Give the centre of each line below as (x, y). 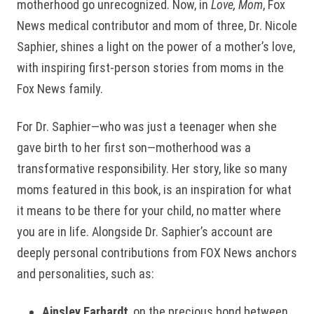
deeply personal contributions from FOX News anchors (157, 252)
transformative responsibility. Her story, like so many (152, 168)
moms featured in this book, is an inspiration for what (154, 189)
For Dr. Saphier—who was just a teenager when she (147, 126)
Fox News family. (61, 88)
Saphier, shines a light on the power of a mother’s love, (156, 46)
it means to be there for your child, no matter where (149, 210)
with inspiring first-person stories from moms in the (150, 67)
